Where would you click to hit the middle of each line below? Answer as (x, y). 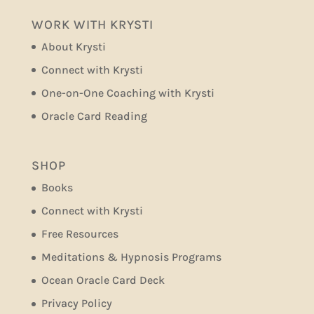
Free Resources (80, 234)
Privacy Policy (76, 303)
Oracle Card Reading (94, 116)
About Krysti (73, 46)
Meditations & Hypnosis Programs (131, 257)
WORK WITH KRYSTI (92, 24)
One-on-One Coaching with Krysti (128, 93)
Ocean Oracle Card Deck (103, 280)
